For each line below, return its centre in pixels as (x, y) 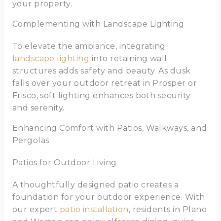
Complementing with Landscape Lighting (98, 24)
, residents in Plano (168, 210)
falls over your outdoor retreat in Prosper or (105, 83)
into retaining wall (128, 59)
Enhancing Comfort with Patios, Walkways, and (110, 128)
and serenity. (38, 108)
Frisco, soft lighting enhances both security (101, 96)
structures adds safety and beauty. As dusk (101, 71)
